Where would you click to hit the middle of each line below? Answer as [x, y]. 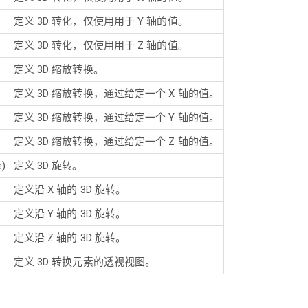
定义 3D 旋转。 [48, 166]
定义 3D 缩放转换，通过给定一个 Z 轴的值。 [117, 142]
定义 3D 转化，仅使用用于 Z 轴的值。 [101, 45]
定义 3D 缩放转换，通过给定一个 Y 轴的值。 [117, 118]
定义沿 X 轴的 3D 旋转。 [70, 190]
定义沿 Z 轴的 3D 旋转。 [70, 238]
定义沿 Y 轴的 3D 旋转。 [70, 214]
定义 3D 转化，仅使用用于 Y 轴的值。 [101, 21]
